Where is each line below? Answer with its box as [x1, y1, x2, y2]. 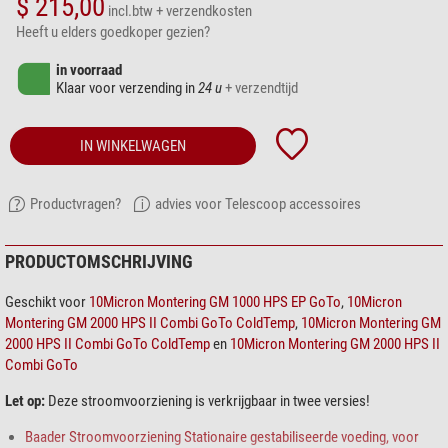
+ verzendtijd [225, 79, 298, 98]
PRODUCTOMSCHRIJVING [5, 251, 193, 273]
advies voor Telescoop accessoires [155, 195, 361, 214]
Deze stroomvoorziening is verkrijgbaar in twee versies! [45, 392, 370, 411]
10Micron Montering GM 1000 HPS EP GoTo [89, 293, 341, 312]
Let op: [5, 392, 45, 411]
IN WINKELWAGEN [80, 137, 186, 156]
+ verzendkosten [156, 2, 252, 21]
